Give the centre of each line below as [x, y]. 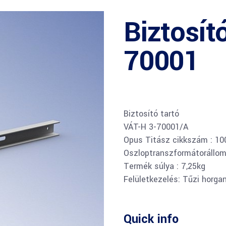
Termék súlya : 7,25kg [164, 166]
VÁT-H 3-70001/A [156, 127]
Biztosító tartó [151, 114]
